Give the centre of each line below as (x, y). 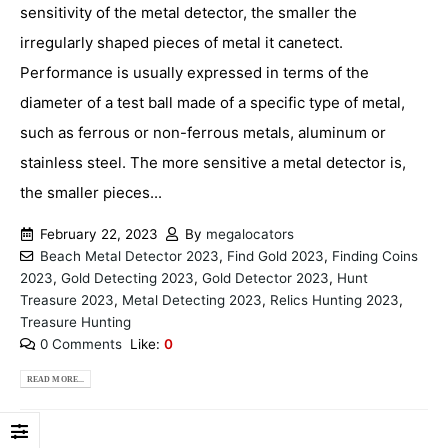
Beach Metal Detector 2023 (129, 255)
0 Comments (80, 343)
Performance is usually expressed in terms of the (194, 72)
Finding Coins (374, 255)
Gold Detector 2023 (265, 277)
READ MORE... (56, 379)
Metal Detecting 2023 (192, 299)
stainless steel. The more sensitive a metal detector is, (213, 162)
